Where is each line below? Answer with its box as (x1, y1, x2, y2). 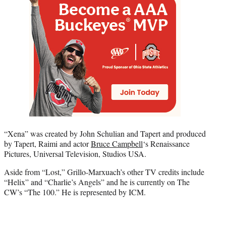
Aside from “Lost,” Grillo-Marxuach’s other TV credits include (4, 166, 204, 178)
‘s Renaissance (143, 138, 190, 149)
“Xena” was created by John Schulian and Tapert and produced (4, 128, 206, 139)
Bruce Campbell (91, 138, 143, 149)
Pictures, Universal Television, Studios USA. (4, 148, 146, 159)
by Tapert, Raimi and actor (4, 138, 91, 149)
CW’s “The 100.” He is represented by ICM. (4, 187, 146, 198)
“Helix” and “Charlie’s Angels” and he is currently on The (4, 177, 190, 188)
